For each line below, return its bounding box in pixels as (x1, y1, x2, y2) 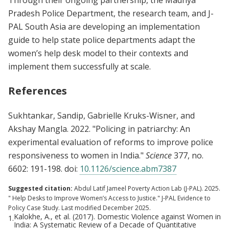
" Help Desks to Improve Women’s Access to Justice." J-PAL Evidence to (8, 193, 211, 202)
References (8, 83, 67, 98)
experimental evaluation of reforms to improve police (8, 136, 213, 148)
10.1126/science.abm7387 (80, 163, 176, 174)
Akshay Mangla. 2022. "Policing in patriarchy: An (8, 123, 190, 134)
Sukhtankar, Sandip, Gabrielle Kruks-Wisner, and (8, 109, 195, 121)
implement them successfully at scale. (8, 60, 153, 72)
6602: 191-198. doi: (8, 163, 80, 174)
